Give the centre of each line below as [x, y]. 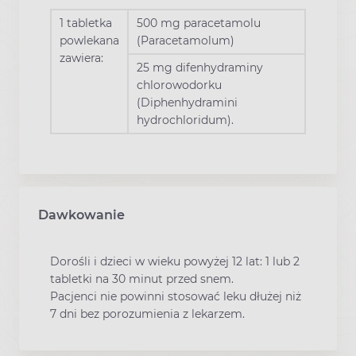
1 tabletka [86, 23]
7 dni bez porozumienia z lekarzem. [147, 314]
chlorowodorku [179, 85]
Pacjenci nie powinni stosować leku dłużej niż [176, 297]
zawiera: [81, 58]
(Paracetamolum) [186, 41]
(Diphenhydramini [187, 103]
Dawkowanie [81, 215]
